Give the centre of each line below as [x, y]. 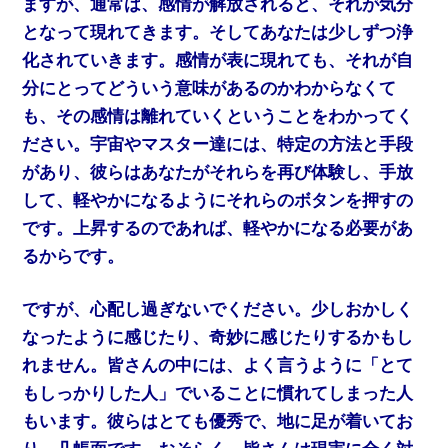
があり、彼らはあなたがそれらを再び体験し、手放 [218, 172]
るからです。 [73, 256]
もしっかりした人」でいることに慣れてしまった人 [218, 394]
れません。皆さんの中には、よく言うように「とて [218, 366]
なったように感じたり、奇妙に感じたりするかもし [218, 338]
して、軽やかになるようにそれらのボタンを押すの [218, 200]
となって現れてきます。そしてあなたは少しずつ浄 [218, 32]
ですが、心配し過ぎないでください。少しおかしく [218, 310]
